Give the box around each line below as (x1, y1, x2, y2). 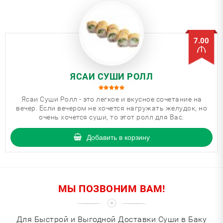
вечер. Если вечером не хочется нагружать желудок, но (16, 104, 207, 112)
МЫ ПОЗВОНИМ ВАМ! (58, 183, 165, 195)
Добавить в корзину (86, 133, 150, 141)
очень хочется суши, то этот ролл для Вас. (39, 113, 184, 121)
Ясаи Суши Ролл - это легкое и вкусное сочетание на (21, 95, 202, 103)
